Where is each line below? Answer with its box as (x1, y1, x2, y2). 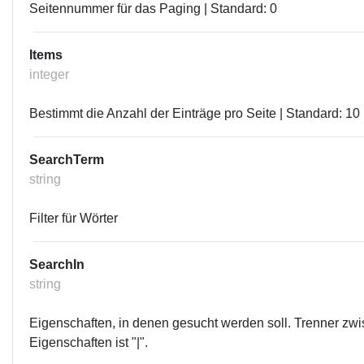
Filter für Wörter (29, 211, 118, 225)
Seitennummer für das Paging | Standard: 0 (29, 2, 277, 15)
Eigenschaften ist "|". (29, 336, 148, 349)
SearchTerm (29, 153, 104, 167)
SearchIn (29, 258, 84, 271)
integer (29, 67, 69, 81)
